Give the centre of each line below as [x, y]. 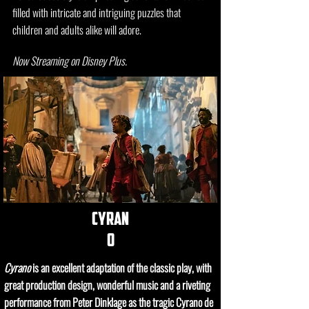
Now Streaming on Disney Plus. [70, 61]
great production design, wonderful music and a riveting [107, 285]
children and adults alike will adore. [78, 30]
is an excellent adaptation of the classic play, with [122, 268]
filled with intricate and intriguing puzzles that [97, 12]
